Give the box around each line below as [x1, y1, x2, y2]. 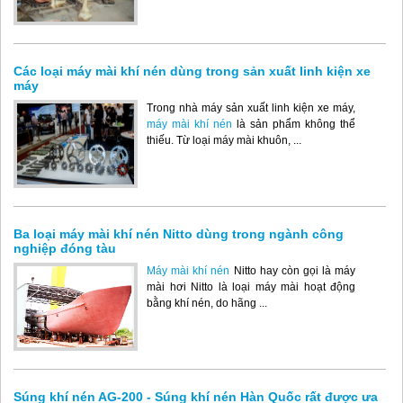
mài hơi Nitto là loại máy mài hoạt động [147, 280, 356, 293]
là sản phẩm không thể [232, 117, 356, 130]
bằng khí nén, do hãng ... [147, 296, 267, 309]
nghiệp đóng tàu [13, 240, 116, 255]
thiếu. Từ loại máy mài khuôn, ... [147, 133, 301, 147]
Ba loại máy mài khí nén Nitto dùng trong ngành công [13, 226, 344, 241]
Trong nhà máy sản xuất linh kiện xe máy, [147, 101, 356, 114]
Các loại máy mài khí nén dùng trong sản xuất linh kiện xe [13, 63, 371, 78]
